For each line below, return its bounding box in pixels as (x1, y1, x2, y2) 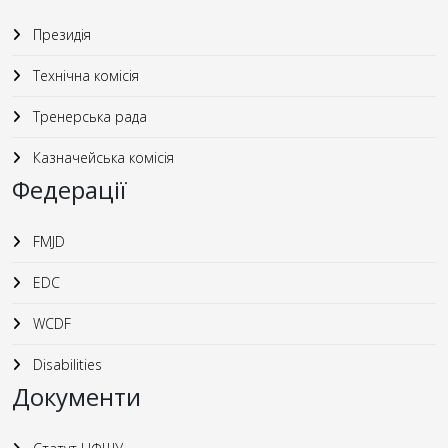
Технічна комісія (29, 66, 139, 85)
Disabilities (29, 355, 102, 374)
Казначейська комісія (29, 148, 174, 167)
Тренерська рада (29, 107, 147, 126)
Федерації (12, 173, 127, 206)
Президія (29, 25, 91, 44)
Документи (12, 380, 141, 413)
